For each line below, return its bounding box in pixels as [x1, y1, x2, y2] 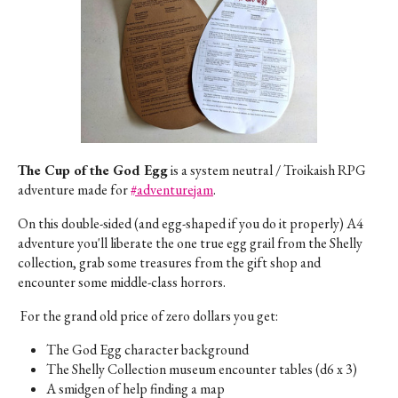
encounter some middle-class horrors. [18, 272, 226, 291]
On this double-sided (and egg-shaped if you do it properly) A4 [18, 213, 363, 233]
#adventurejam [131, 179, 213, 199]
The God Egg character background [46, 339, 249, 359]
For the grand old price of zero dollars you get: [18, 306, 278, 325]
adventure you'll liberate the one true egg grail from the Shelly [18, 233, 362, 252]
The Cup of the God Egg [18, 160, 168, 179]
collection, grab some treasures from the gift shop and [18, 252, 321, 272]
